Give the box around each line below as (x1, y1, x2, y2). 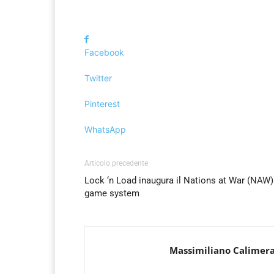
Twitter (84, 73, 112, 84)
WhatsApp (84, 124, 126, 135)
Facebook (84, 47, 124, 58)
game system (84, 188, 139, 199)
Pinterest (84, 98, 120, 109)
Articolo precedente (84, 159, 148, 168)
